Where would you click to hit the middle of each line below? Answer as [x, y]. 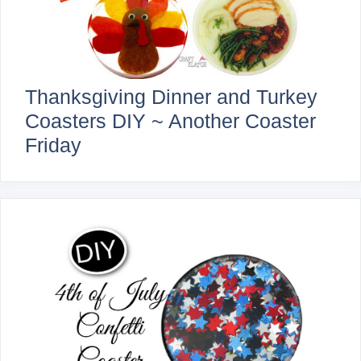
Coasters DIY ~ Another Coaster [170, 120]
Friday [53, 145]
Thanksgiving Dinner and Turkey [171, 96]
